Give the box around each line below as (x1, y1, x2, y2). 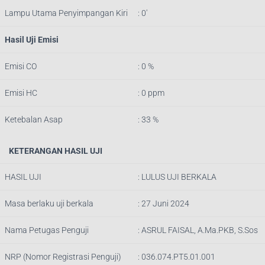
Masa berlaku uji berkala (5, 199, 93, 209)
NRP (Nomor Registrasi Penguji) (5, 252, 121, 262)
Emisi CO (5, 62, 37, 72)
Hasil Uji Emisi (5, 35, 59, 45)
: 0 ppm (138, 88, 164, 98)
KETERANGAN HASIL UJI (9, 146, 102, 156)
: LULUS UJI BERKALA (138, 172, 216, 182)
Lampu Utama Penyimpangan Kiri (5, 8, 128, 18)
